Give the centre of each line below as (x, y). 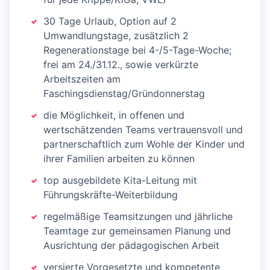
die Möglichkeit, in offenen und (114, 115)
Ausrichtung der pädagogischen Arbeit (131, 246)
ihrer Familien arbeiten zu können (119, 159)
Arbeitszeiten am (82, 79)
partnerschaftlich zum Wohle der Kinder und (144, 144)
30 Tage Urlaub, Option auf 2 (110, 21)
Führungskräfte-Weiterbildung (111, 195)
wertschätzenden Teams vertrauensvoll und (143, 130)
